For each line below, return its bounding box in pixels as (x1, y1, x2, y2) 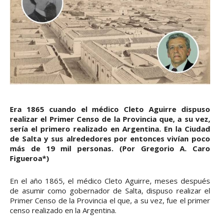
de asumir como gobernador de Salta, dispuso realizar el (10, 186, 210, 196)
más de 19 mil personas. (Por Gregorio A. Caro (10, 143, 210, 154)
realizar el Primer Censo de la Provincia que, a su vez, (10, 114, 210, 124)
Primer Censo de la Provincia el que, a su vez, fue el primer (10, 195, 210, 206)
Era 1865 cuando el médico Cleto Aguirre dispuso (10, 104, 210, 114)
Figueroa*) (10, 153, 49, 164)
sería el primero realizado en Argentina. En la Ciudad (10, 124, 210, 134)
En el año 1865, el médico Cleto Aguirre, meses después (10, 176, 210, 186)
